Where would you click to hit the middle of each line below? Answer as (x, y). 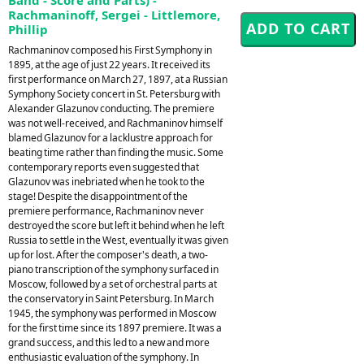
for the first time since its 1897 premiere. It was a (115, 327)
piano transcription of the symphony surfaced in (113, 269)
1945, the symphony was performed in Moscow (112, 313)
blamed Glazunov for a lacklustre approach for (110, 137)
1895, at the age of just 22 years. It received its (109, 64)
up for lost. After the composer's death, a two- (108, 254)
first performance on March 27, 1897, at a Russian (118, 79)
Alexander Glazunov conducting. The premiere (111, 108)
